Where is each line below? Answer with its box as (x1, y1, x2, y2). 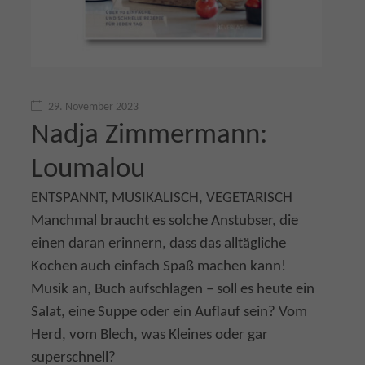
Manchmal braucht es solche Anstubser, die (31, 213, 298, 229)
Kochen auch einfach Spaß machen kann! (31, 258, 286, 275)
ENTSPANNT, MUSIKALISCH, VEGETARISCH (31, 190, 292, 206)
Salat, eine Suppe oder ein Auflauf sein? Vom (31, 304, 307, 320)
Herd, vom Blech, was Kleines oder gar (31, 327, 268, 343)
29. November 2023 (48, 100, 139, 113)
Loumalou (31, 155, 145, 184)
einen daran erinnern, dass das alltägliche (31, 235, 286, 252)
